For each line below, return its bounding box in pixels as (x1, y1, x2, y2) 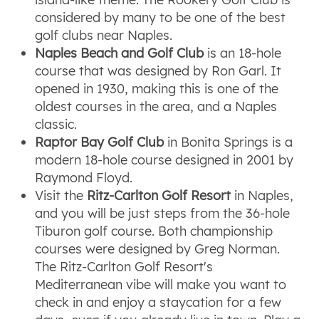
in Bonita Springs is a (164, 133, 293, 150)
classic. (35, 115, 78, 132)
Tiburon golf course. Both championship (35, 222, 273, 239)
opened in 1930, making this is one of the (35, 80, 279, 97)
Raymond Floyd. (35, 169, 133, 186)
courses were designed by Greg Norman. (35, 240, 281, 257)
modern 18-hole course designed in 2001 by (35, 151, 294, 168)
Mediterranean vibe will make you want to (35, 276, 287, 293)
